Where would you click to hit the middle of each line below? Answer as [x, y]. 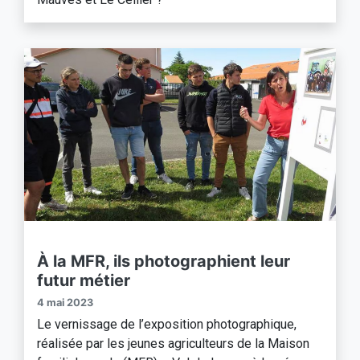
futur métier [84, 281]
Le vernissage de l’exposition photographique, [167, 325]
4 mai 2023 [65, 303]
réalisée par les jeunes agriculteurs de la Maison [173, 344]
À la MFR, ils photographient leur [164, 262]
